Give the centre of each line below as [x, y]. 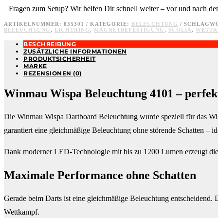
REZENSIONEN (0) [53, 73]
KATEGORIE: [111, 24]
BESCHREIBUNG [50, 44]
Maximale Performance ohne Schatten [100, 175]
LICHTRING [72, 29]
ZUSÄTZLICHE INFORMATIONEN [75, 51]
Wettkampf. [22, 212]
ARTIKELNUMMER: [34, 24]
